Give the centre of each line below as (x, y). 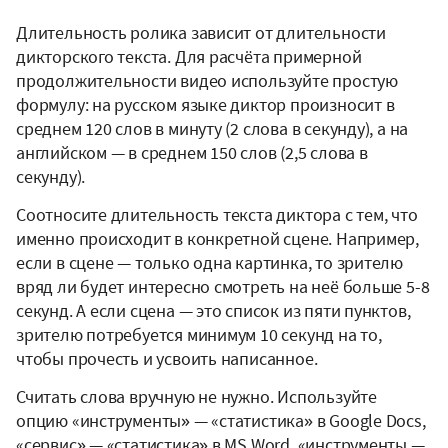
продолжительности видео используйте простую (207, 81)
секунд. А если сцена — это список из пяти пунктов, (213, 311)
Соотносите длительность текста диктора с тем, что (217, 215)
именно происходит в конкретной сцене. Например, (218, 239)
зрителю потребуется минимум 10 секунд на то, (199, 335)
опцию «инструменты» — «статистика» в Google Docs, (221, 421)
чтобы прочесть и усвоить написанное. (167, 359)
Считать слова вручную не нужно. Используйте (196, 397)
